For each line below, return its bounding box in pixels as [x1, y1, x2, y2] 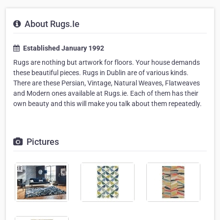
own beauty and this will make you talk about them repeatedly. [13, 100, 202, 108]
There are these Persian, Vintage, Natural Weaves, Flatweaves [13, 79, 200, 87]
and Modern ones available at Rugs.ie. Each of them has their [13, 89, 198, 98]
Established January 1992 [22, 44, 104, 53]
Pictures [25, 137, 59, 147]
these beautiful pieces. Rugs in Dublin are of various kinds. [13, 69, 189, 77]
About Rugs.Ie [23, 19, 80, 29]
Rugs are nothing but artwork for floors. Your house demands [13, 58, 200, 67]
